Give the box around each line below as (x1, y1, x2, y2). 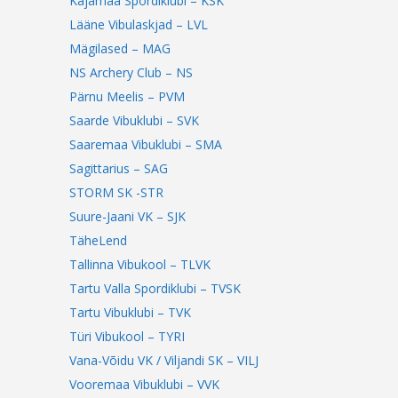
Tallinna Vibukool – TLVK (69, 256, 211, 273)
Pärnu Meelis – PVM (69, 88, 186, 105)
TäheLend (69, 232, 128, 249)
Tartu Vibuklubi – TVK (69, 304, 192, 321)
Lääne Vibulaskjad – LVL (69, 16, 209, 33)
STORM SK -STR (69, 184, 164, 201)
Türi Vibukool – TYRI (69, 328, 186, 345)
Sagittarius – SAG (69, 160, 169, 177)
